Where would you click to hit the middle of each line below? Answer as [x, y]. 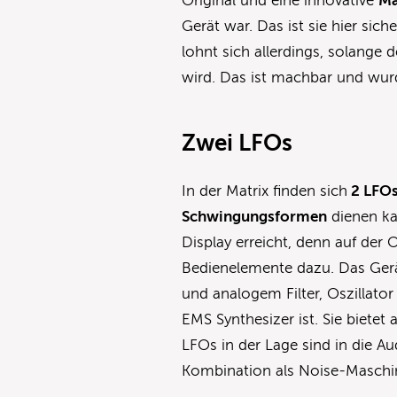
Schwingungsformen [255, 217]
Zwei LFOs [237, 144]
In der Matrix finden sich [265, 191]
